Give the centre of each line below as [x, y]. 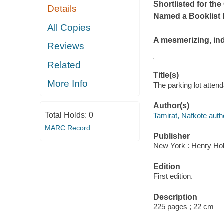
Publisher [171, 136]
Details [62, 9]
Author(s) [171, 106]
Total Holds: [67, 115]
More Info [68, 84]
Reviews [66, 46]
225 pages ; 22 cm [183, 207]
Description [175, 197]
